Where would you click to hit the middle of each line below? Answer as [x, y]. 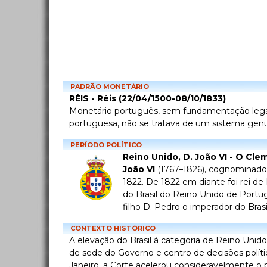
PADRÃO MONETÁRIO [110, 87]
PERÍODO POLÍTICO [106, 145]
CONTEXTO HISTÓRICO [113, 229]
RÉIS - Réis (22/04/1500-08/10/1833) [148, 99]
